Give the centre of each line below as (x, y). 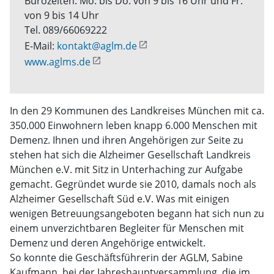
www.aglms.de (57, 62)
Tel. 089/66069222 (66, 30)
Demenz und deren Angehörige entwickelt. (108, 243)
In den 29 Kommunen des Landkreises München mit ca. (137, 111)
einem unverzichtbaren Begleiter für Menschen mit (127, 228)
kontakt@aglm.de (97, 46)
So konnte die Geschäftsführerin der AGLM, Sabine (126, 257)
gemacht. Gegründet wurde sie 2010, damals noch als (133, 184)
